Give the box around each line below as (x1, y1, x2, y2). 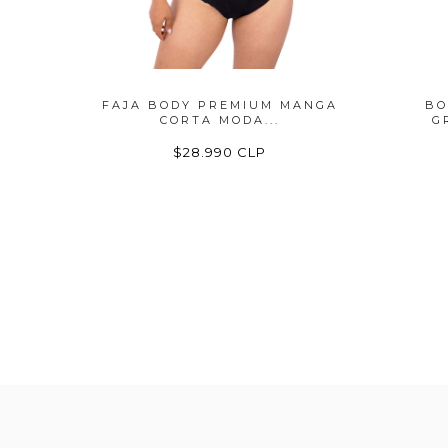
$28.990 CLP (173, 144, 266, 160)
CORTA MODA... (159, 113, 280, 127)
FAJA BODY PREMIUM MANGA (101, 98, 338, 112)
